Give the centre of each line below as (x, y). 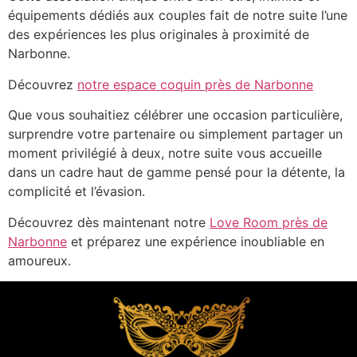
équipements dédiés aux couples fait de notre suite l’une (178, 16)
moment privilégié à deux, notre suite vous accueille (165, 153)
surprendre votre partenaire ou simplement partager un (175, 134)
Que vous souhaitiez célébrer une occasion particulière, (175, 115)
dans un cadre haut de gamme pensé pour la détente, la (177, 173)
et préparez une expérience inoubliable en (196, 241)
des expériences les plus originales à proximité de (159, 35)
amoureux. (39, 260)
